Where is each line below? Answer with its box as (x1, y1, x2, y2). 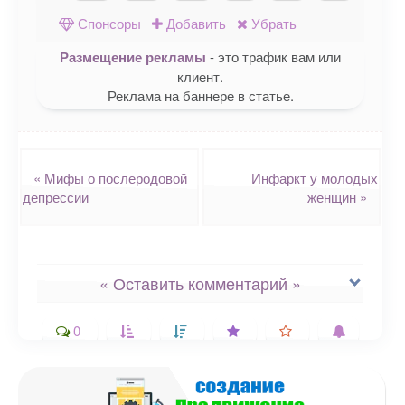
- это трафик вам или (206, 47, 342, 66)
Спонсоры (74, 14, 141, 33)
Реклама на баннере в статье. (107, 86, 294, 105)
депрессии (23, 187, 89, 206)
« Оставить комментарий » (99, 271, 302, 295)
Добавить (163, 14, 226, 33)
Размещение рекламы (60, 47, 207, 67)
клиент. (177, 67, 224, 86)
